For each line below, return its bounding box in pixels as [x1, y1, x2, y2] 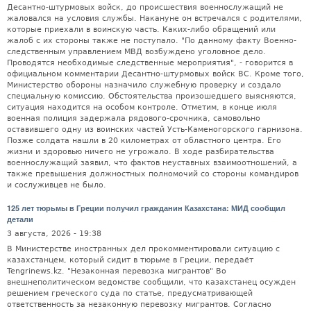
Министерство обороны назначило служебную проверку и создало [7, 81, 281, 90]
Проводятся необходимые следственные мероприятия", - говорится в [7, 58, 293, 68]
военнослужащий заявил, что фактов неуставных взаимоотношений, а [7, 158, 297, 168]
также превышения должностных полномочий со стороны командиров [7, 169, 299, 179]
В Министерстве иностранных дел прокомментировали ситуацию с [7, 244, 280, 253]
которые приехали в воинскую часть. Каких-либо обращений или [7, 25, 276, 35]
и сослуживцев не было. [7, 180, 106, 190]
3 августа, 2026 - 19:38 [7, 229, 101, 239]
